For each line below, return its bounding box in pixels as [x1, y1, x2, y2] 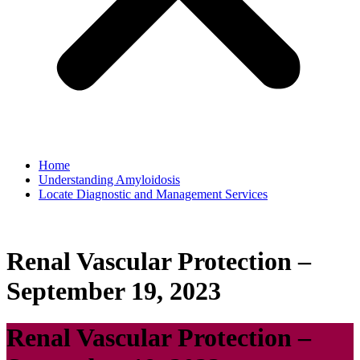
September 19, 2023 [6, 276, 221, 305]
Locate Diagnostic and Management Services [39, 187, 268, 202]
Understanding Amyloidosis [39, 173, 180, 187]
